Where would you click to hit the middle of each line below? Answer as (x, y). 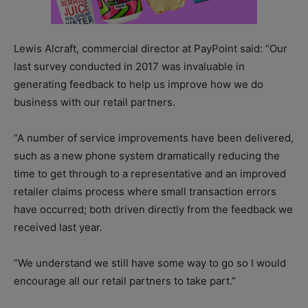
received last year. (58, 227)
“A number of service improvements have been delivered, (154, 137)
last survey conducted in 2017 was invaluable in (129, 66)
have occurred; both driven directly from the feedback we (153, 209)
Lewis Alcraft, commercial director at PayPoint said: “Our (151, 48)
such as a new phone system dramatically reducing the (147, 155)
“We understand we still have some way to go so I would (150, 263)
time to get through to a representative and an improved (150, 173)
